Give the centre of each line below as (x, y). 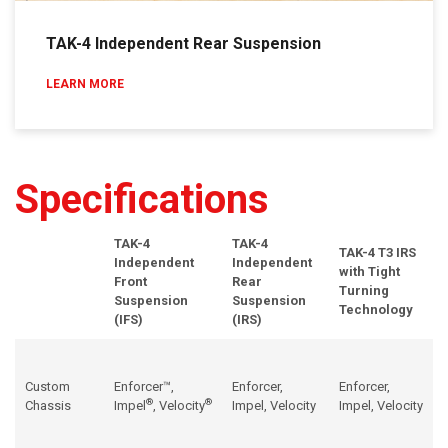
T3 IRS (397, 253)
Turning (364, 291)
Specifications (142, 200)
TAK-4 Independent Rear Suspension (183, 44)
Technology (376, 310)
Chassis (48, 406)
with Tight (369, 272)
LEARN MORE (85, 84)
